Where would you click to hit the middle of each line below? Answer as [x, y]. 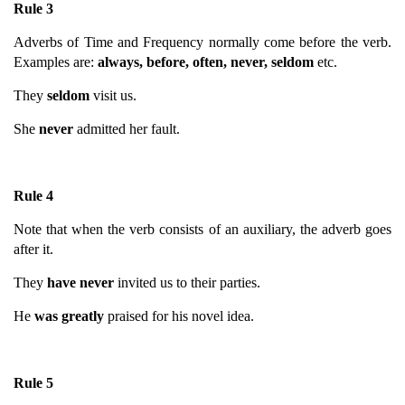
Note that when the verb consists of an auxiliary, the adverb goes [202, 229]
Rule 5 [33, 382]
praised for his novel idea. [179, 316]
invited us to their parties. [187, 282]
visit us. [113, 95]
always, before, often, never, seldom [206, 61]
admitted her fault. [127, 128]
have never [80, 282]
